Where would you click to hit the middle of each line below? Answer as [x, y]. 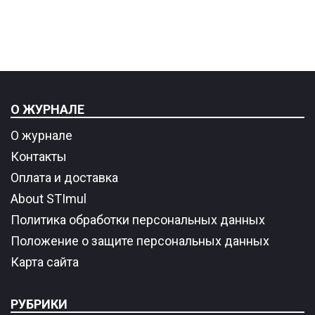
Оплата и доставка [64, 177]
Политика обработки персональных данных [138, 219]
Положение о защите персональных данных [140, 240]
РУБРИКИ [39, 304]
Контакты [39, 156]
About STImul [49, 198]
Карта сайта [45, 262]
